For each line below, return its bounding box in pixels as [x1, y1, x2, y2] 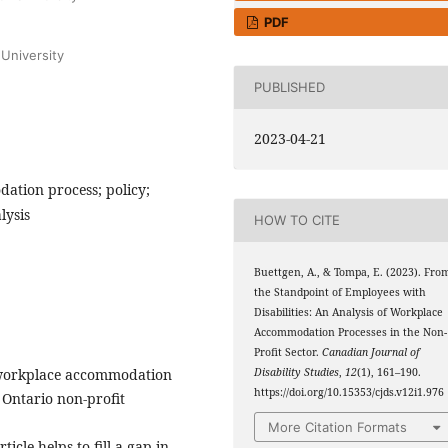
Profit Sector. [254, 344, 323, 359]
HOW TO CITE [254, 212, 341, 229]
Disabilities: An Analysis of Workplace [254, 304, 444, 319]
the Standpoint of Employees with [254, 284, 427, 299]
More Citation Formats [268, 419, 408, 436]
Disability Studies [254, 364, 340, 379]
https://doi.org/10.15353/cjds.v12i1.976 [254, 384, 445, 399]
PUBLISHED [254, 79, 326, 96]
